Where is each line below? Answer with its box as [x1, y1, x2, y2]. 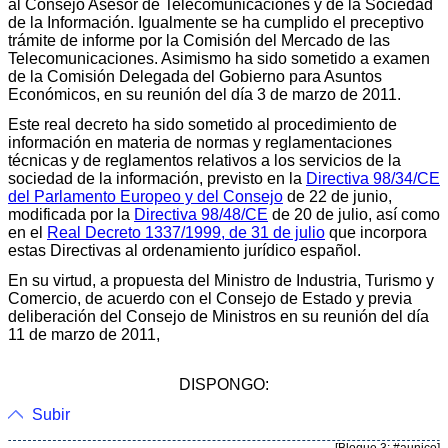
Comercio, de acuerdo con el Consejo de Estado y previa [8, 289, 412, 307]
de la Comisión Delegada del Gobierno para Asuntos [8, 67, 382, 85]
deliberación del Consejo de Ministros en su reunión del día [8, 307, 429, 325]
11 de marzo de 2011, [8, 325, 160, 343]
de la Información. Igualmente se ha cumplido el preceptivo [8, 13, 424, 31]
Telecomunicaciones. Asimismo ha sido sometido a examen [8, 49, 430, 67]
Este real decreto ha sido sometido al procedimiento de [8, 115, 397, 133]
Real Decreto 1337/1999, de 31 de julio [47, 223, 325, 241]
